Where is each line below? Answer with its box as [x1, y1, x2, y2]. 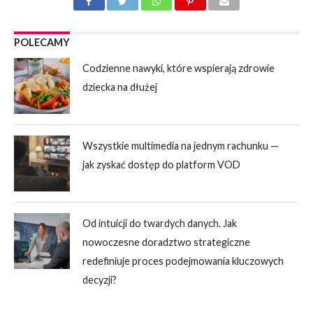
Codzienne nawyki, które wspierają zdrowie [82, 62, 275, 75]
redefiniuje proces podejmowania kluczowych [82, 255, 284, 268]
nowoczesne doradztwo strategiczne [82, 236, 251, 249]
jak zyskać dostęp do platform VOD [82, 159, 241, 171]
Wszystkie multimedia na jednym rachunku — [82, 140, 279, 152]
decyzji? [82, 274, 117, 286]
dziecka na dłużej [82, 81, 158, 94]
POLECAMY [13, 36, 70, 49]
